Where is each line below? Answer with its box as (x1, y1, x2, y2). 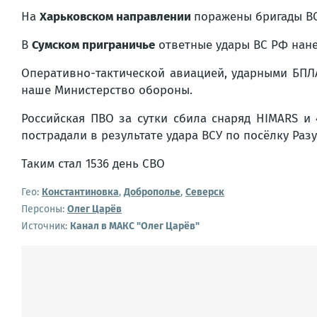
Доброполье (124, 186, 180, 198)
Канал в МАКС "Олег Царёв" (70, 220, 200, 232)
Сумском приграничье (32, 38, 155, 52)
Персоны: (21, 203, 64, 215)
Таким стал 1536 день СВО (21, 156, 165, 171)
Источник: (21, 220, 70, 232)
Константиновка (42, 186, 119, 198)
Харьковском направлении (40, 9, 194, 24)
